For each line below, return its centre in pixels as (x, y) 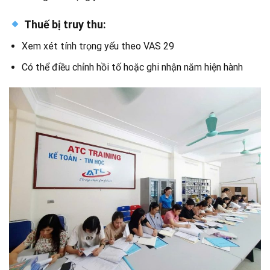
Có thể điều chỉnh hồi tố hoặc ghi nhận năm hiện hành (132, 67)
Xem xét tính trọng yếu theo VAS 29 (98, 46)
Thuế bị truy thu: (64, 25)
